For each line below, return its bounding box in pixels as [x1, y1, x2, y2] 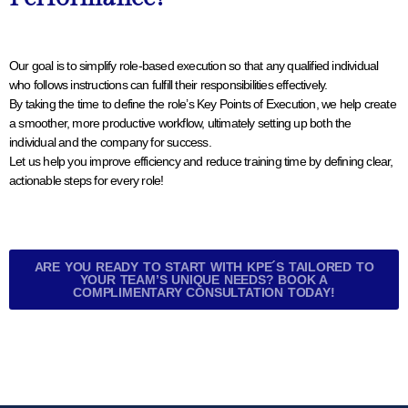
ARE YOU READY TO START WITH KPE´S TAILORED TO [34, 259, 374, 274]
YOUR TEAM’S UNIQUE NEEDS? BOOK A [79, 271, 329, 287]
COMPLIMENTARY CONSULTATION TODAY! [73, 284, 335, 300]
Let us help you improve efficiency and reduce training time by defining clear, [9, 153, 393, 168]
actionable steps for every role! [9, 172, 164, 188]
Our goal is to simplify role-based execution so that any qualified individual [9, 57, 379, 73]
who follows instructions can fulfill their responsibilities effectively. [9, 76, 328, 92]
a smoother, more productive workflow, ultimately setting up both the [9, 115, 352, 130]
